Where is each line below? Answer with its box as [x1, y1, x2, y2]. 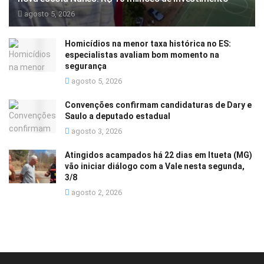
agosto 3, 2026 [70, 127, 122, 136]
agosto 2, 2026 [70, 188, 122, 197]
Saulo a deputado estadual [65, 111, 170, 121]
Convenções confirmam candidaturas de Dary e [65, 100, 252, 110]
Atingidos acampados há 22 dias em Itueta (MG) [65, 150, 252, 160]
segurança [65, 61, 107, 71]
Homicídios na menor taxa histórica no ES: [65, 39, 231, 49]
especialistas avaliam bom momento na [65, 50, 219, 60]
